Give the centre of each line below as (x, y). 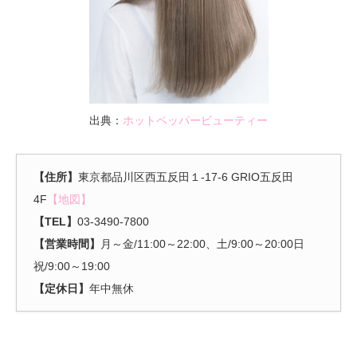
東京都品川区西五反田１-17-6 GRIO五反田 (186, 177)
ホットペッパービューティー (195, 120)
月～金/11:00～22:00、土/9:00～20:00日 (202, 243)
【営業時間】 (67, 243)
